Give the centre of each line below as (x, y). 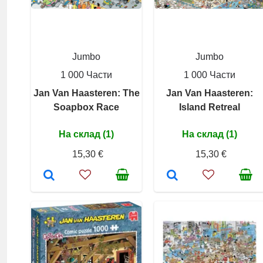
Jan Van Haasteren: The (86, 93)
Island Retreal (210, 107)
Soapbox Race (86, 107)
